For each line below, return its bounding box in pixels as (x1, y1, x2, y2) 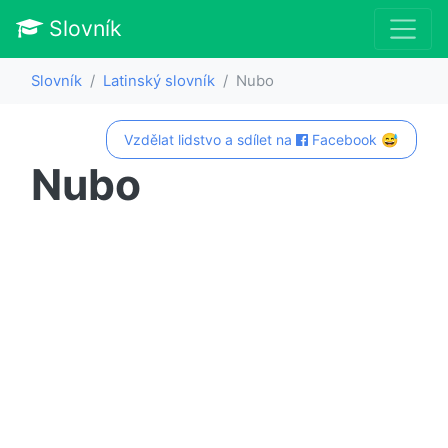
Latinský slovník (103, 71, 215, 90)
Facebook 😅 (308, 130, 399, 148)
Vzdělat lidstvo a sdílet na (124, 130, 297, 148)
